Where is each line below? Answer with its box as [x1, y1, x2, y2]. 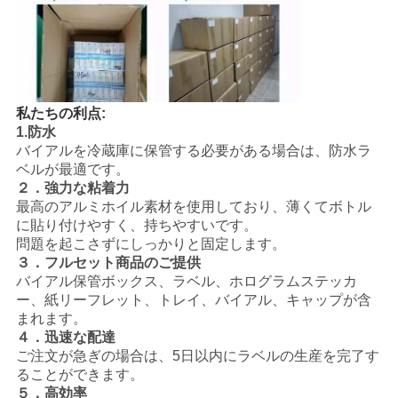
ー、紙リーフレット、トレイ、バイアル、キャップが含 [15, 292, 371, 308]
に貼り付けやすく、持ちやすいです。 [15, 218, 258, 234]
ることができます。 [15, 367, 144, 383]
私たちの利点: [15, 106, 106, 122]
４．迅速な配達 [15, 330, 115, 346]
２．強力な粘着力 [15, 180, 130, 196]
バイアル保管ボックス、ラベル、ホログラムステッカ [15, 274, 357, 290]
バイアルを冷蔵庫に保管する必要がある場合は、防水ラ [15, 143, 371, 159]
